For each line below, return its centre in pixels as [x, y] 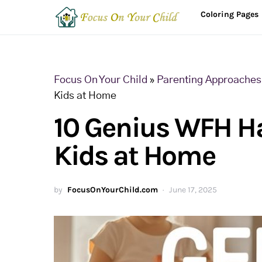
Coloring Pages [229, 14]
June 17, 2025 [193, 190]
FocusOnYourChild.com [113, 190]
